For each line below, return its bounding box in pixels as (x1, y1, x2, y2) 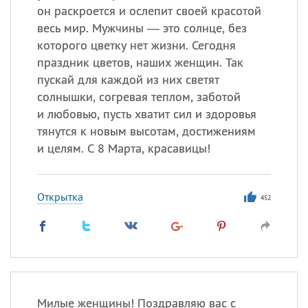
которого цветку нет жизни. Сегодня (36, 37, 236, 53)
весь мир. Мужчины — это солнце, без (36, 20, 247, 36)
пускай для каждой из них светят (36, 71, 219, 87)
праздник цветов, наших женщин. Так (36, 54, 243, 70)
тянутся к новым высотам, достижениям (36, 123, 256, 139)
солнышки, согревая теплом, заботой (36, 89, 241, 104)
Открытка (36, 190, 83, 203)
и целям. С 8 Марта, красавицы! (36, 140, 210, 156)
